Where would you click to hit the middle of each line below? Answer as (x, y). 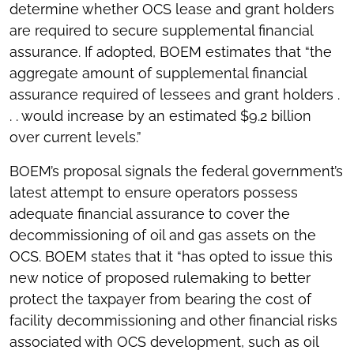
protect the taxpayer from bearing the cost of (160, 299)
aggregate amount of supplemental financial (158, 73)
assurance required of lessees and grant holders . (175, 95)
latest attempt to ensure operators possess (154, 193)
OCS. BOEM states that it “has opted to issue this (171, 257)
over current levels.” (75, 137)
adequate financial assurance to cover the (150, 214)
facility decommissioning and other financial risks (173, 321)
